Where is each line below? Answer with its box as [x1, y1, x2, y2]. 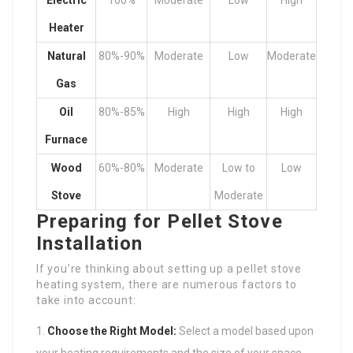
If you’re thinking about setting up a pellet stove [36, 262, 302, 275]
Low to [221, 162, 255, 174]
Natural [46, 50, 86, 62]
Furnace [45, 133, 87, 146]
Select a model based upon [176, 325, 314, 337]
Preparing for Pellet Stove [36, 210, 283, 232]
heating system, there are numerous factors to [36, 278, 297, 291]
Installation [36, 232, 143, 255]
